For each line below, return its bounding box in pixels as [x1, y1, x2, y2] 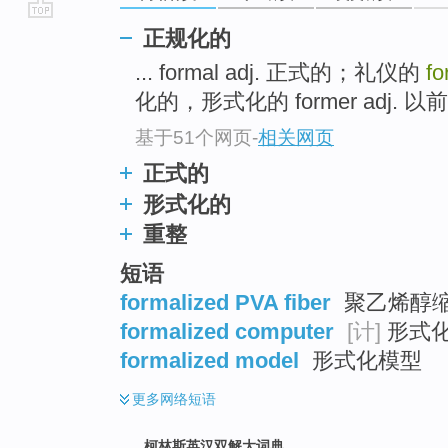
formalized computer [120, 318, 334, 344]
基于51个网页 [135, 126, 252, 148]
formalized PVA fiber [120, 289, 331, 315]
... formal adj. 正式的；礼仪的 [135, 60, 426, 86]
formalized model [120, 347, 299, 373]
